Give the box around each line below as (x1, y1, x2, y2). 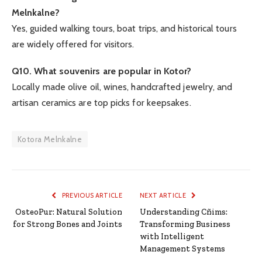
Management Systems (140, 244, 225, 254)
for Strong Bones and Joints (13, 219, 122, 230)
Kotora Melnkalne (18, 135, 82, 144)
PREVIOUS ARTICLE (60, 191, 122, 200)
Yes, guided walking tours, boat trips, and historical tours (12, 23, 237, 35)
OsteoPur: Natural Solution (15, 207, 122, 218)
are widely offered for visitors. (12, 39, 135, 50)
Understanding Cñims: (140, 207, 227, 218)
